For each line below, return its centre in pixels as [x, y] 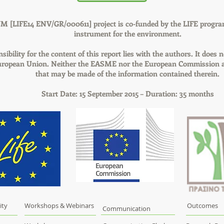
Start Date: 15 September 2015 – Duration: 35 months [127, 93]
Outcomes [202, 205]
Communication [126, 208]
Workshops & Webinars [59, 205]
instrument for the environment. [127, 33]
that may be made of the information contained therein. [127, 73]
